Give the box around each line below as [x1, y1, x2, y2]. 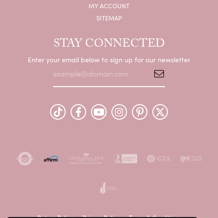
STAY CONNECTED [53, 35, 165, 55]
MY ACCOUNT [89, 1, 129, 10]
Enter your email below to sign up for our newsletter [28, 54, 190, 64]
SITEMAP [96, 13, 122, 22]
